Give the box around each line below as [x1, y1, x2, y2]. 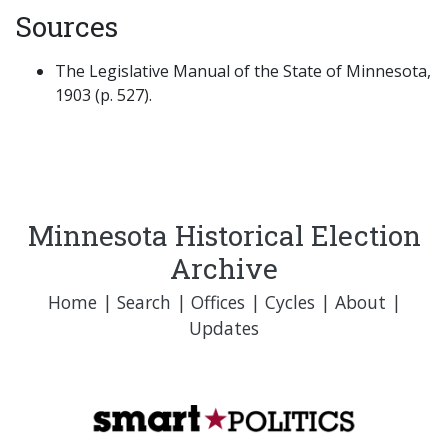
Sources [15, 8, 118, 46]
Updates [189, 316, 259, 341]
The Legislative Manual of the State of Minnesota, [55, 60, 431, 83]
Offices [190, 290, 245, 315]
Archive [170, 250, 278, 288]
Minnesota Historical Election [27, 217, 421, 255]
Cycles [264, 290, 315, 315]
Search [116, 290, 171, 315]
